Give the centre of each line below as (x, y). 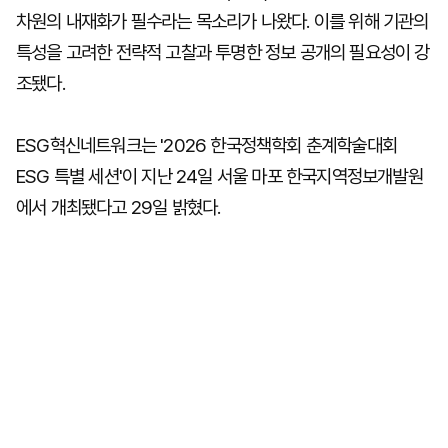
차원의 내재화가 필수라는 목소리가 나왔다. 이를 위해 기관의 (222, 21)
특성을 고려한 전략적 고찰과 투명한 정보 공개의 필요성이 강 (223, 52)
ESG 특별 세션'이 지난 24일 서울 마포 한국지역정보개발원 (219, 176)
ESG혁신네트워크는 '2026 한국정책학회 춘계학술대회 (207, 145)
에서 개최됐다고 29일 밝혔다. (118, 207)
